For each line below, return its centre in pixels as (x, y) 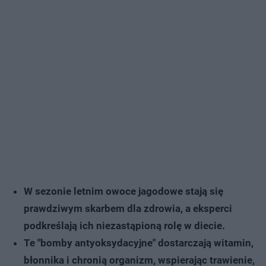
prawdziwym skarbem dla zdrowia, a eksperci (128, 208)
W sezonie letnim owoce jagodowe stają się (123, 191)
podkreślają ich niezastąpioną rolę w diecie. (124, 225)
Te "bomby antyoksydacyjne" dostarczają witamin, (139, 243)
